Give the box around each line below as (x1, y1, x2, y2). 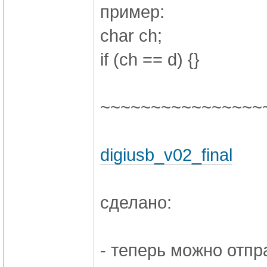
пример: (100, 1, 164, 21)
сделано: (100, 192, 172, 212)
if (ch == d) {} (100, 49, 200, 69)
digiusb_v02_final (100, 144, 232, 164)
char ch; (100, 25, 162, 45)
